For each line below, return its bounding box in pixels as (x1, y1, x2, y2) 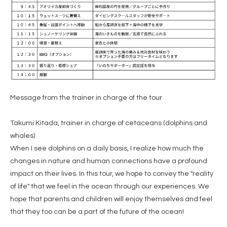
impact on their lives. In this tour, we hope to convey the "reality (10, 170, 213, 177)
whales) (10, 132, 35, 139)
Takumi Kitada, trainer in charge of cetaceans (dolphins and (10, 119, 207, 127)
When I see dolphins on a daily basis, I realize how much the (10, 144, 204, 152)
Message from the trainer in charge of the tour (10, 94, 162, 101)
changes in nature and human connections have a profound (10, 157, 207, 165)
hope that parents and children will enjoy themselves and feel (10, 195, 212, 203)
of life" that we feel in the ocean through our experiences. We (10, 182, 209, 190)
